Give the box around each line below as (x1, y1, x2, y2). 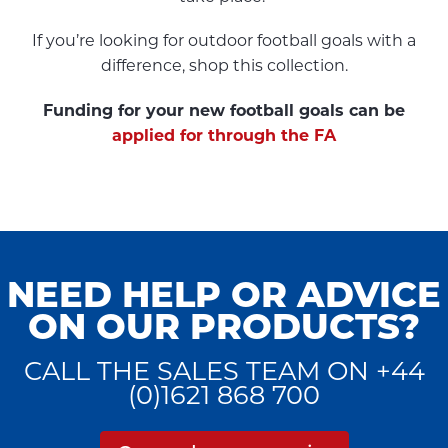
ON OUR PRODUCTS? (28, 304, 420, 348)
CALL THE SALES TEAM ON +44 (23, 354, 425, 386)
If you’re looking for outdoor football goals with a (32, 31, 416, 51)
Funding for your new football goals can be (43, 100, 405, 120)
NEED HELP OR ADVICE (7, 272, 441, 316)
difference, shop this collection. (100, 56, 348, 76)
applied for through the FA (112, 125, 336, 145)
